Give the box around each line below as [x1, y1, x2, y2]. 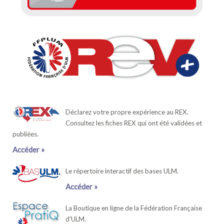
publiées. [12, 130, 38, 138]
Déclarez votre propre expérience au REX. [65, 108, 188, 116]
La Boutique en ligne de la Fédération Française [65, 204, 202, 212]
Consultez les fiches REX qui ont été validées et [65, 119, 202, 127]
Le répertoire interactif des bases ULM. [65, 167, 178, 175]
